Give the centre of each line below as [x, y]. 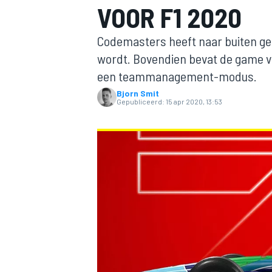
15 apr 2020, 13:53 [194, 101]
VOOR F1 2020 [169, 17]
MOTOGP [112, 131]
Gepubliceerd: [141, 101]
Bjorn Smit [138, 93]
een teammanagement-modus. [177, 76]
